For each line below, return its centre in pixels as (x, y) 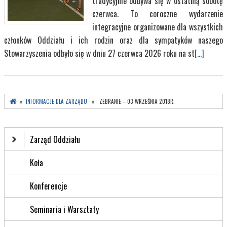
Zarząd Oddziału (55, 140)
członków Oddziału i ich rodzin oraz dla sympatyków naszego (113, 40)
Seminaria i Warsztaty (64, 210)
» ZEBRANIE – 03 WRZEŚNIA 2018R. (131, 102)
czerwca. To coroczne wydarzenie (158, 14)
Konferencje (48, 186)
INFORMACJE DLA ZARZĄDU (56, 102)
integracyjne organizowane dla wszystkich (158, 27)
